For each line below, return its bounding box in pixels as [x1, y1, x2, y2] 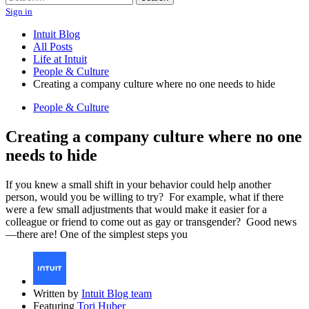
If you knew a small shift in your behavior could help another [6, 178, 271, 190]
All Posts [33, 41, 72, 52]
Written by [33, 287, 81, 299]
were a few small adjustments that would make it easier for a [6, 203, 267, 215]
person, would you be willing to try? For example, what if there [6, 190, 283, 203]
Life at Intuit [33, 53, 87, 65]
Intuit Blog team [81, 287, 152, 299]
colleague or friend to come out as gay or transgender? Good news [6, 215, 297, 228]
